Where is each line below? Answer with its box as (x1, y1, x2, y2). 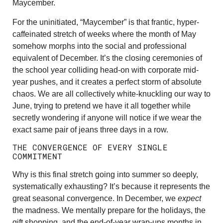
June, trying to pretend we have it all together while (12, 101, 191, 110)
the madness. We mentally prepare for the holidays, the (12, 206, 206, 215)
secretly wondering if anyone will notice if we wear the (12, 113, 202, 122)
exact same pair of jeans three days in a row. (12, 125, 168, 134)
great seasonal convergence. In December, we (12, 194, 178, 203)
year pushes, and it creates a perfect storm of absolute (12, 77, 202, 86)
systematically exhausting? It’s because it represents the (12, 182, 210, 191)
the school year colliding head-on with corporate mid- (12, 65, 199, 74)
